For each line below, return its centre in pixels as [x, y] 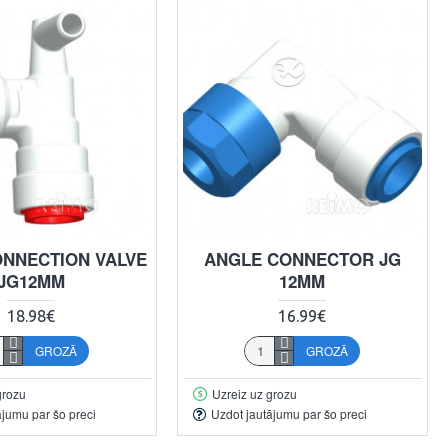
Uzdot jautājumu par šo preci [288, 414]
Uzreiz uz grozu [254, 393]
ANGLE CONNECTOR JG [302, 258]
